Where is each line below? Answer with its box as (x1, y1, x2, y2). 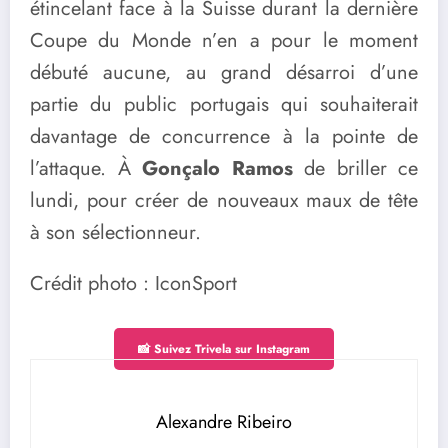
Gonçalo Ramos (130, 153, 293, 183)
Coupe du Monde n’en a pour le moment (30, 25, 418, 55)
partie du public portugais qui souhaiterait (30, 89, 418, 119)
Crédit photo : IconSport (30, 269, 237, 299)
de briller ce (292, 153, 418, 183)
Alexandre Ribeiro (156, 409, 292, 436)
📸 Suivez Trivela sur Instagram (138, 340, 310, 359)
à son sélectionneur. (30, 217, 201, 247)
